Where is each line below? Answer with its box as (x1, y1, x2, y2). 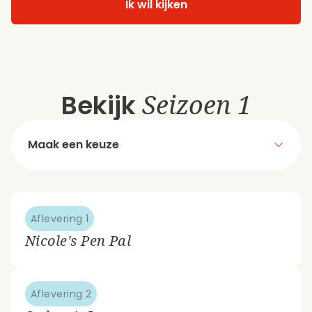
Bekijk (61, 87, 142, 123)
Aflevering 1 (31, 211, 89, 226)
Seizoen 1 (141, 87, 251, 122)
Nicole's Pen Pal (25, 231, 132, 250)
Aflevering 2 (31, 286, 92, 301)
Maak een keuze (28, 136, 119, 153)
